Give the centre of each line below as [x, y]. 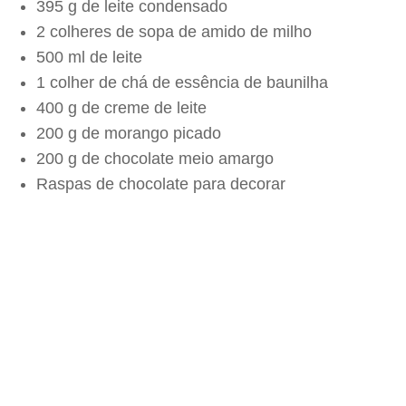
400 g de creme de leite [121, 108]
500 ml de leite [89, 57]
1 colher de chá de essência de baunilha [182, 82]
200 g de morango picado [129, 133]
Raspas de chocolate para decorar [161, 184]
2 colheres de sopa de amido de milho [174, 32]
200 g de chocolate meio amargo [155, 159]
